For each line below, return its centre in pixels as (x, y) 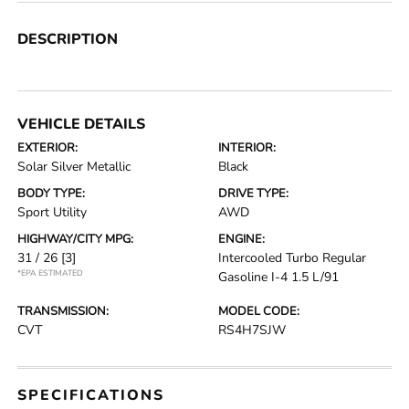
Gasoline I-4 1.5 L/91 (278, 277)
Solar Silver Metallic (74, 166)
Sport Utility (52, 212)
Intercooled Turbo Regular (292, 257)
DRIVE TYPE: (253, 193)
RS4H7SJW (252, 330)
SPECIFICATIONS (91, 395)
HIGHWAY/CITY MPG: (76, 239)
